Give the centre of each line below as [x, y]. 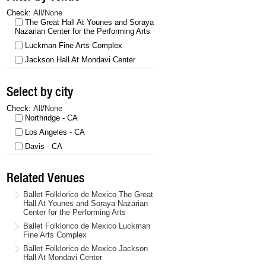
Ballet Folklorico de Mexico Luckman [87, 226]
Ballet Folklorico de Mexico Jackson [85, 248]
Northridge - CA [51, 118]
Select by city [40, 91]
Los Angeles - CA [55, 132]
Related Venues [45, 177]
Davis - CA [44, 146]
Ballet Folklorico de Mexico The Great [88, 194]
